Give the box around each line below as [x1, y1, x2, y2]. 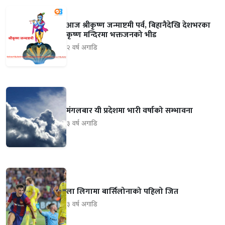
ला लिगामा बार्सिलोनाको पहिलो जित [66, 185, 178, 199]
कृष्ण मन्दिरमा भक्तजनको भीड [66, 28, 157, 42]
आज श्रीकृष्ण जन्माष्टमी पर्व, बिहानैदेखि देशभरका [66, 18, 210, 32]
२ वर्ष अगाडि [66, 42, 97, 52]
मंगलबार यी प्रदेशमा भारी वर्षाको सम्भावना [66, 104, 193, 118]
